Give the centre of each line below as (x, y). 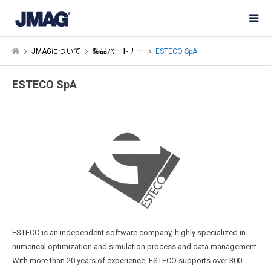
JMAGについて (56, 51)
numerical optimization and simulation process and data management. (135, 247)
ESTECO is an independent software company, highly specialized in (129, 233)
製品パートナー (118, 51)
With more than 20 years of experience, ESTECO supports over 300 (127, 261)
